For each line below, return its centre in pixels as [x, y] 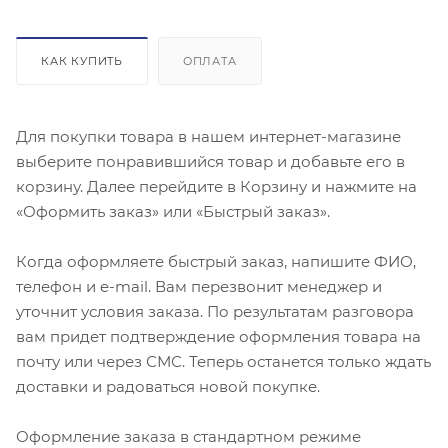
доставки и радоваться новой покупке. [168, 386]
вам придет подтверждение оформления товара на [218, 336]
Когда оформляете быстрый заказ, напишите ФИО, [216, 261]
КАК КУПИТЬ [82, 60]
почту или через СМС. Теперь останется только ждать [223, 361]
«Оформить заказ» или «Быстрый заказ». [173, 211]
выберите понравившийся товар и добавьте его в [210, 161]
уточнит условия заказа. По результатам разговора [215, 311]
